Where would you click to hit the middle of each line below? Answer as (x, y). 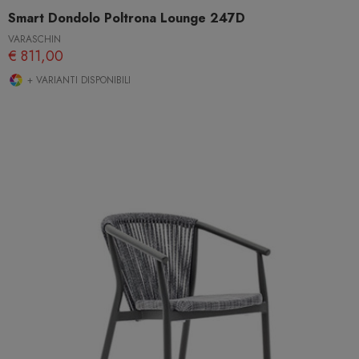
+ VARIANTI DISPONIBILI (77, 80)
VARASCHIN (34, 39)
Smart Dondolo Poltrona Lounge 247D (127, 18)
